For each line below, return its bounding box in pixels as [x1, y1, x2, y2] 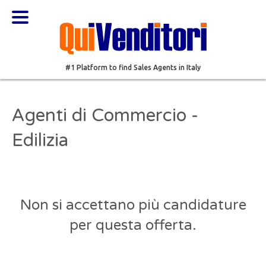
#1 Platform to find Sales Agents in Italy [65, 64, 201, 71]
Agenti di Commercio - [12, 104, 198, 126]
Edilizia [12, 129, 68, 151]
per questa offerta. [69, 217, 197, 234]
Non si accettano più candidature [20, 197, 246, 214]
